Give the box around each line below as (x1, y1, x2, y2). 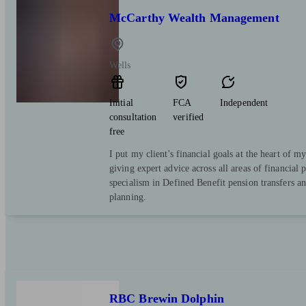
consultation (109, 112, 157, 123)
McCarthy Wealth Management (109, 11, 279, 25)
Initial (109, 98, 133, 109)
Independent (220, 98, 268, 109)
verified (173, 112, 204, 123)
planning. (109, 192, 146, 203)
